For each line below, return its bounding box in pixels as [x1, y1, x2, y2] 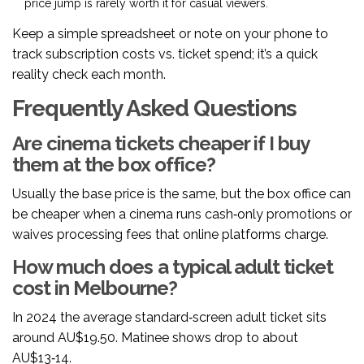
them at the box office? [12, 153, 215, 177]
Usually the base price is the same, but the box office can [12, 186, 351, 202]
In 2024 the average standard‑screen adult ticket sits [12, 310, 327, 326]
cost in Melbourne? [12, 276, 177, 301]
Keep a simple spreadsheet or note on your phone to [12, 26, 328, 42]
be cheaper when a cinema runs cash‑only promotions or [12, 206, 352, 223]
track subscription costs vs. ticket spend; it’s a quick [12, 46, 318, 63]
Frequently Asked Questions [12, 95, 297, 123]
